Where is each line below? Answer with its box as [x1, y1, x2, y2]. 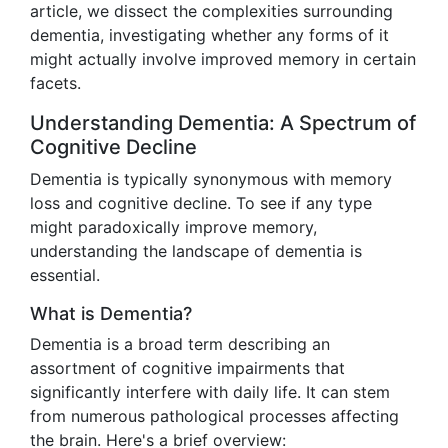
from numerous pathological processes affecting [30, 406, 399, 426]
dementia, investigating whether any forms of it [30, 25, 389, 45]
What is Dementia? [30, 303, 192, 324]
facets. [30, 73, 81, 93]
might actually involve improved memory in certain [30, 49, 416, 69]
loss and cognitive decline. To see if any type [30, 193, 372, 213]
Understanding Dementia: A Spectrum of [30, 111, 416, 135]
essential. [30, 265, 100, 285]
